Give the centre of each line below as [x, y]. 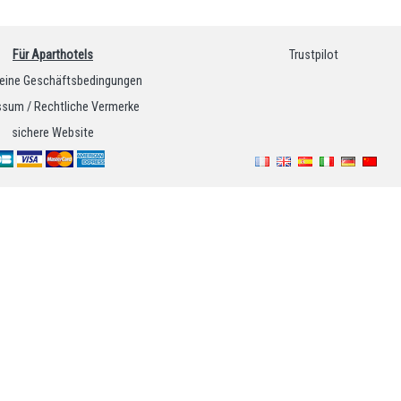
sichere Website [53, 132]
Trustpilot [313, 55]
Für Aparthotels [53, 55]
